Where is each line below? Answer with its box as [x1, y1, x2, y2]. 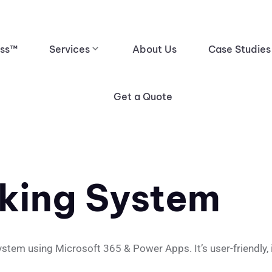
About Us [132, 43, 177, 55]
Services [49, 43, 90, 55]
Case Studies [208, 43, 271, 55]
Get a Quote [113, 90, 172, 103]
